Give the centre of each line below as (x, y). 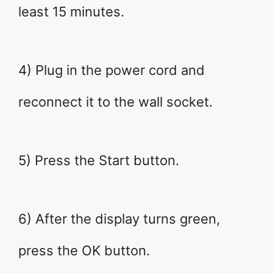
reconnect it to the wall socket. (115, 102)
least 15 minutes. (71, 12)
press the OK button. (84, 251)
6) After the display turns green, (119, 219)
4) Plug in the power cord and (112, 70)
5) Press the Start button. (99, 161)
